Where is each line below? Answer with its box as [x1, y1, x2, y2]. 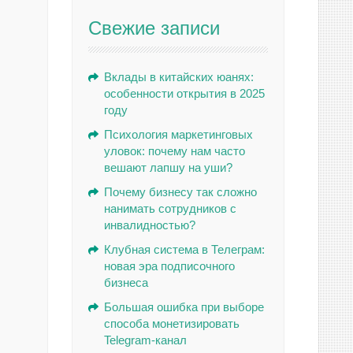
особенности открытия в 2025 [104, 87, 265, 100]
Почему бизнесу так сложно [104, 185, 257, 199]
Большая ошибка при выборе [104, 300, 264, 314]
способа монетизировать [104, 317, 240, 330]
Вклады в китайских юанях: [104, 70, 254, 84]
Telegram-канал [104, 333, 187, 347]
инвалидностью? [104, 218, 195, 232]
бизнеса [104, 276, 148, 289]
